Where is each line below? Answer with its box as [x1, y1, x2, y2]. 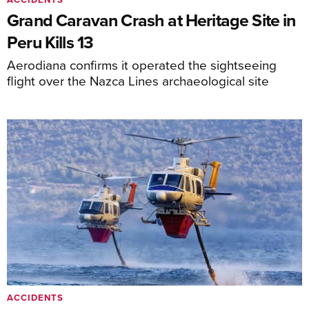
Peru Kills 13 [7, 29, 94, 54]
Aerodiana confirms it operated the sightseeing [7, 54, 277, 74]
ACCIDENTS [7, 291, 63, 305]
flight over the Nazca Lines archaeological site [7, 70, 269, 90]
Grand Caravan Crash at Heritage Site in [7, 7, 296, 32]
